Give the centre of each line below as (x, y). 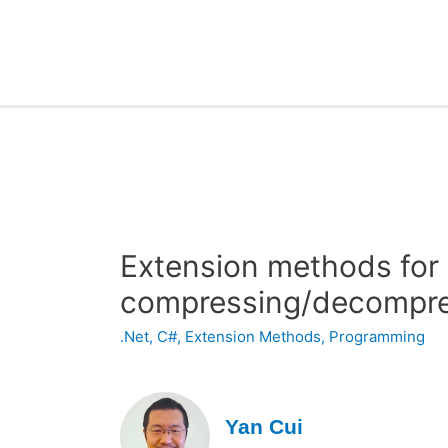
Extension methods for (280, 266)
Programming (377, 337)
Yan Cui (264, 426)
